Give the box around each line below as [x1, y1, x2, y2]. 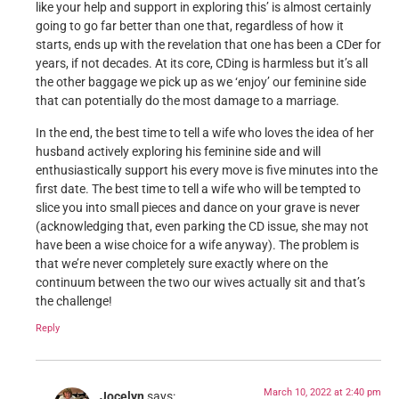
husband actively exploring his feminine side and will [36, 143, 321, 159]
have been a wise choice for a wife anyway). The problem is [36, 237, 359, 253]
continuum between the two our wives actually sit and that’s [36, 274, 365, 290]
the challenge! [36, 293, 112, 309]
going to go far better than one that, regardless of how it [36, 19, 344, 35]
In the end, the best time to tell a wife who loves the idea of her [36, 125, 374, 141]
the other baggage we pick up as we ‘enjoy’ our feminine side [36, 75, 366, 91]
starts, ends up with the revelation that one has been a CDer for [36, 37, 381, 53]
